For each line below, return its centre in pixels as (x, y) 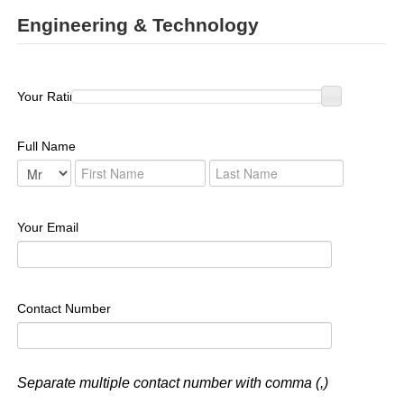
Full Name (46, 146)
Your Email (47, 227)
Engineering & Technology (138, 24)
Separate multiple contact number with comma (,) (172, 382)
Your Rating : (55, 96)
